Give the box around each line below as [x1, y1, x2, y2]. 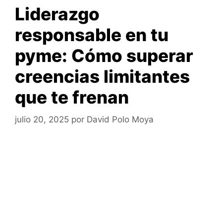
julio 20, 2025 [15, 114, 69, 124]
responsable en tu [15, 24, 168, 46]
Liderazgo [15, 3, 100, 25]
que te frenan [15, 87, 129, 108]
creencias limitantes [15, 66, 190, 87]
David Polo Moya [87, 114, 154, 124]
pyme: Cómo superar [15, 45, 193, 66]
